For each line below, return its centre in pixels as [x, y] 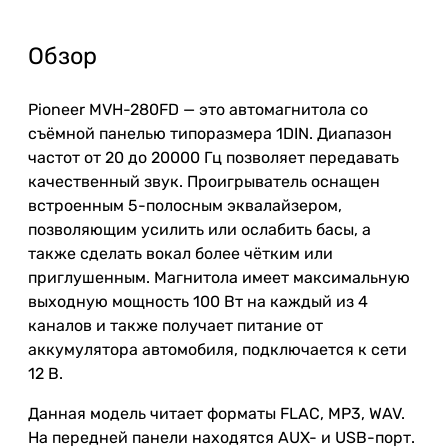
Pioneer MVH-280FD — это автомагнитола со [198, 109]
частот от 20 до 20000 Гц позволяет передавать [213, 157]
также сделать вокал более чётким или [180, 253]
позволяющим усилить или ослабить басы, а [199, 229]
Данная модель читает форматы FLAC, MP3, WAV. [216, 413]
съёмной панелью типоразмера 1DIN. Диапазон [210, 133]
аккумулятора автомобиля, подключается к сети [217, 349]
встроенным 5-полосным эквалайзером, [185, 205]
